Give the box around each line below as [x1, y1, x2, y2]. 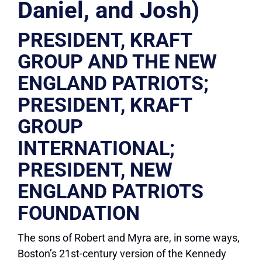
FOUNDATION [18, 201, 140, 225]
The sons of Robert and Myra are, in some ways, [18, 232, 240, 244]
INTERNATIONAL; [18, 136, 175, 160]
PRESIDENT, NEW [18, 158, 173, 182]
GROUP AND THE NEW [18, 50, 217, 74]
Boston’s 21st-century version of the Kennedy [18, 247, 226, 260]
